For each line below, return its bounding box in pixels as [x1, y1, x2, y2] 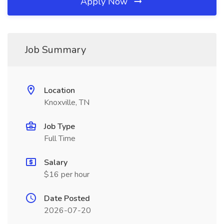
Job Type [44, 121, 75, 132]
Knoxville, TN [44, 97, 89, 108]
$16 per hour [44, 169, 89, 180]
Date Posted [44, 193, 90, 204]
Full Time [44, 133, 75, 144]
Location [44, 85, 75, 96]
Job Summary [25, 43, 86, 56]
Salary [44, 157, 67, 168]
